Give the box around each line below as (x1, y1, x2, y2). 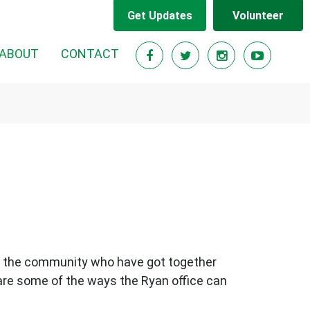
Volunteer (232, 8, 284, 22)
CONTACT (61, 46, 119, 61)
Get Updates (127, 8, 192, 22)
